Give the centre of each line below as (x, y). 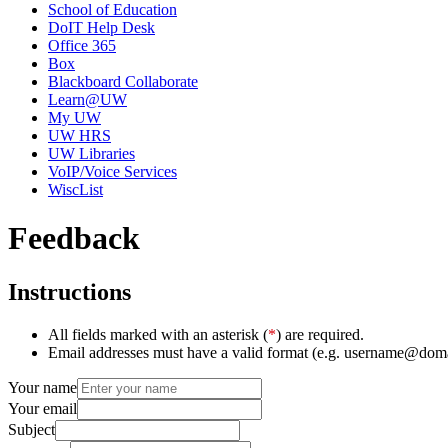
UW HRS (79, 135)
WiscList (75, 189)
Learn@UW (87, 99)
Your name (42, 387)
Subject (31, 429)
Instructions (69, 291)
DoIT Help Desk (101, 27)
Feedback (74, 238)
